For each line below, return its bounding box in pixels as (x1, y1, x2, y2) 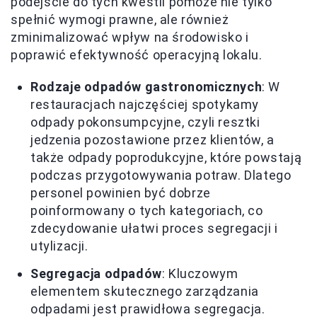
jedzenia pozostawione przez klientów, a (30, 132, 275, 148)
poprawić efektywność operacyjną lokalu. (11, 47, 263, 63)
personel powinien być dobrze (30, 185, 211, 201)
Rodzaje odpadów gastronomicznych (30, 79, 263, 95)
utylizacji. (30, 238, 88, 254)
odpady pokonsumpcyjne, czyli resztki (30, 115, 260, 130)
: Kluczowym (161, 266, 238, 282)
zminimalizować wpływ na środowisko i (11, 30, 249, 45)
